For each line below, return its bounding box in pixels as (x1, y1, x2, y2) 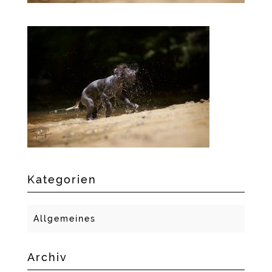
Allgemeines (33, 213, 96, 223)
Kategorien (27, 172, 97, 186)
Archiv (27, 250, 67, 263)
